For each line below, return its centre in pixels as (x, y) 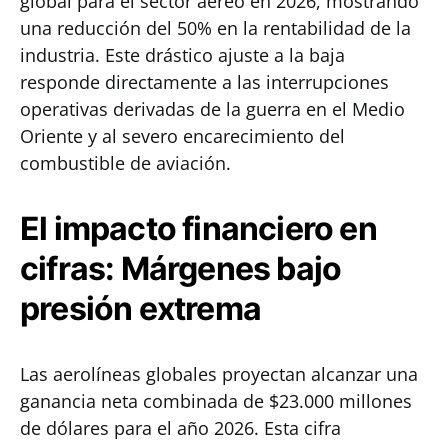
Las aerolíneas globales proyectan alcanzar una (219, 374)
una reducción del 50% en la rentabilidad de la (215, 28)
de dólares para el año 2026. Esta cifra (180, 428)
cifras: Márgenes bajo (181, 268)
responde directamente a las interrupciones (204, 82)
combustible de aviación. (125, 163)
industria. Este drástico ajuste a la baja (182, 55)
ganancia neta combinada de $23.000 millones (216, 401)
